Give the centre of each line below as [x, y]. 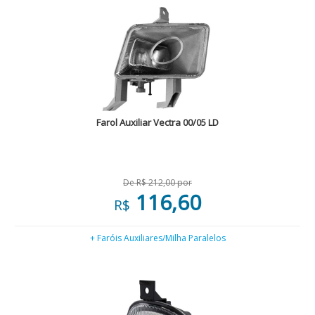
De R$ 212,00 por [157, 182]
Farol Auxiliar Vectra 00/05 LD [157, 122]
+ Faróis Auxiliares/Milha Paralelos [157, 238]
